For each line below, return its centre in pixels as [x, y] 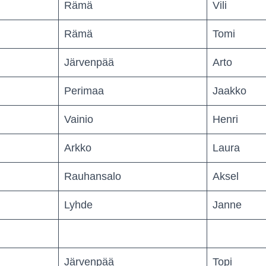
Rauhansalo [93, 176]
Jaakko [229, 91]
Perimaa [84, 91]
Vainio [79, 119]
